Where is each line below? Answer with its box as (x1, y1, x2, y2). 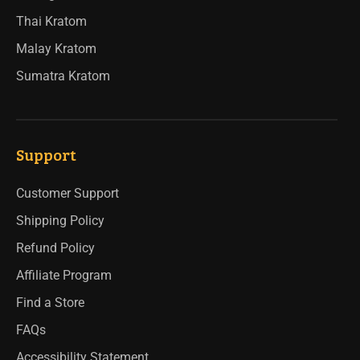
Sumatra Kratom (16, 68, 110, 84)
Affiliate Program (16, 268, 112, 284)
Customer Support (16, 186, 119, 202)
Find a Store (16, 295, 84, 311)
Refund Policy (16, 240, 95, 256)
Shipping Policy (16, 213, 104, 229)
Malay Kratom (16, 41, 96, 57)
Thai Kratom (16, 14, 87, 30)
